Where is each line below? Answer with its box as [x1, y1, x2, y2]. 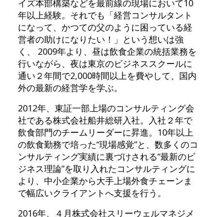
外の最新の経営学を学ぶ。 [17, 81, 123, 93]
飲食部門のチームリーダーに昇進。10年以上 [17, 126, 193, 138]
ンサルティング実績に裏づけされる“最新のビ [17, 150, 195, 162]
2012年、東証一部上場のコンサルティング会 [17, 102, 194, 114]
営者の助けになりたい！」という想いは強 [17, 33, 184, 45]
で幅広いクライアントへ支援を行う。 [17, 186, 166, 199]
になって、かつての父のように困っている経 [17, 21, 192, 33]
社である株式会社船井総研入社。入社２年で [17, 114, 192, 126]
